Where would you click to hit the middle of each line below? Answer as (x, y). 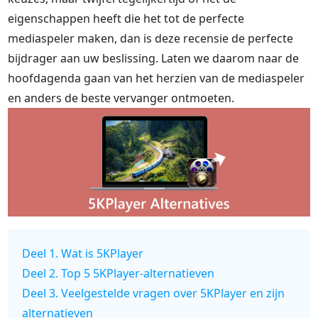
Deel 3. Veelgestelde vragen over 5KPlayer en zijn (154, 293)
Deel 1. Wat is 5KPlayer (83, 253)
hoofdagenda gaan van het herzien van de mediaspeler (157, 78)
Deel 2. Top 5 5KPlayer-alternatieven (119, 273)
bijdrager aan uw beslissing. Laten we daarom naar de (154, 58)
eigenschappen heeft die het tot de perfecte (126, 18)
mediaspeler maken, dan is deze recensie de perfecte (151, 38)
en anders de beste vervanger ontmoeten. (121, 98)
